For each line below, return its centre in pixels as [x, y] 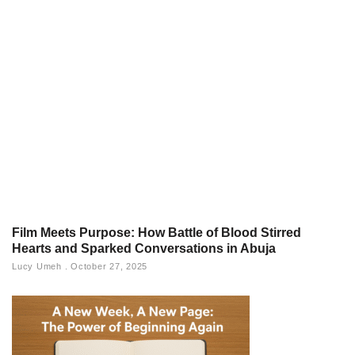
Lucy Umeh [38, 266]
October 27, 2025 [107, 266]
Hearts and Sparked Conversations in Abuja [144, 248]
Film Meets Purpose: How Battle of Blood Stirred [157, 232]
